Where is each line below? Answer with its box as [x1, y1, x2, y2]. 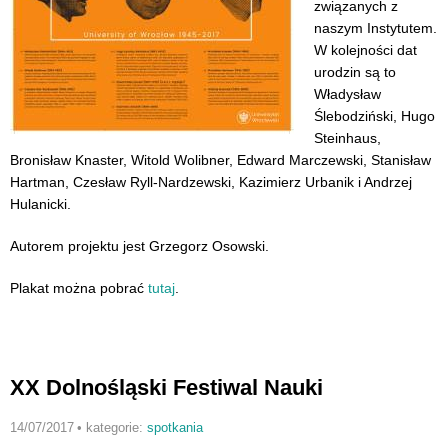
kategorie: [85, 420, 147, 436]
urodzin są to [314, 64, 396, 81]
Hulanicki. [10, 196, 71, 213]
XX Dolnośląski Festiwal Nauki [10, 375, 323, 401]
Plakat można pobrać [10, 279, 148, 296]
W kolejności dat [314, 42, 417, 59]
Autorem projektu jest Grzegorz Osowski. [10, 237, 269, 254]
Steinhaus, [314, 130, 381, 147]
